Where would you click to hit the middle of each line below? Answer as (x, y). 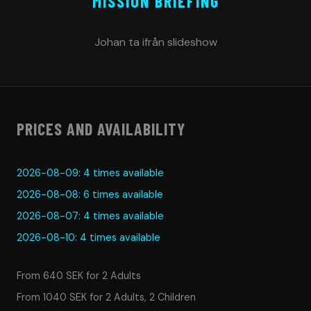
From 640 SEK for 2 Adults (79, 276)
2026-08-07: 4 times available (90, 216)
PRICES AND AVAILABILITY (101, 129)
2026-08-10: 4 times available (89, 238)
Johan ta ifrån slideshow (155, 42)
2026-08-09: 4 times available (90, 173)
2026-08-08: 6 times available (90, 195)
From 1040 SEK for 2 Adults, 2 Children (106, 297)
